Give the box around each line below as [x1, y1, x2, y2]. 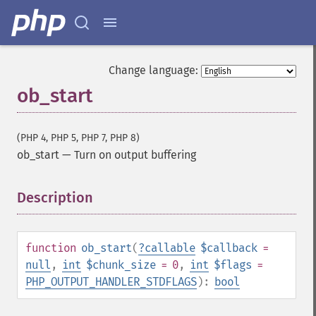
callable [145, 241, 195, 255]
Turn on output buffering [74, 148, 196, 162]
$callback [200, 241, 257, 255]
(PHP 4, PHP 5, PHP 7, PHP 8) [17, 132, 140, 144]
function [25, 241, 76, 255]
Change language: [109, 63, 198, 77]
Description [17, 189, 93, 206]
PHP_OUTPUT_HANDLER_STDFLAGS [25, 275, 197, 288]
